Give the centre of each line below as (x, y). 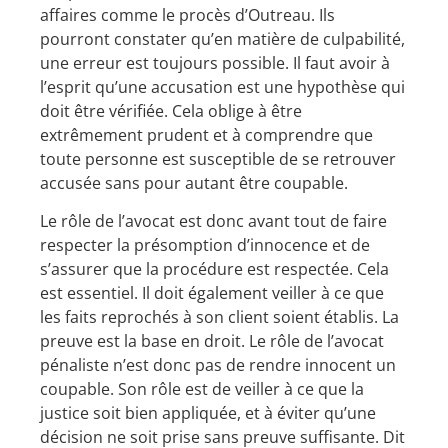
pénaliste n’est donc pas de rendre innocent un (218, 365)
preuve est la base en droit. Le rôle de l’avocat (212, 341)
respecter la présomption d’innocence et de (205, 245)
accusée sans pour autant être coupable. (194, 182)
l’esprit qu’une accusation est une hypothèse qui (222, 86)
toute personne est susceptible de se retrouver (218, 158)
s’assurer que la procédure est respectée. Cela (214, 269)
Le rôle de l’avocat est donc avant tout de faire (213, 221)
